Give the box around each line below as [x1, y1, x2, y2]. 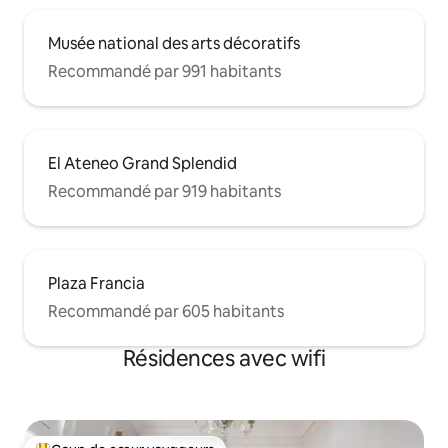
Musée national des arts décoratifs [48, 33, 300, 55]
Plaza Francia [48, 273, 145, 295]
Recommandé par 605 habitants [48, 301, 284, 323]
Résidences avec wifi [122, 344, 326, 374]
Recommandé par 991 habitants [48, 61, 281, 83]
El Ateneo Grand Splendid [48, 153, 237, 175]
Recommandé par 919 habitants [48, 181, 281, 203]
